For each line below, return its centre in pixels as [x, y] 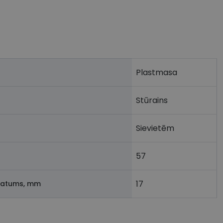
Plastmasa [157, 73]
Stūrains [152, 101]
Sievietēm [155, 128]
